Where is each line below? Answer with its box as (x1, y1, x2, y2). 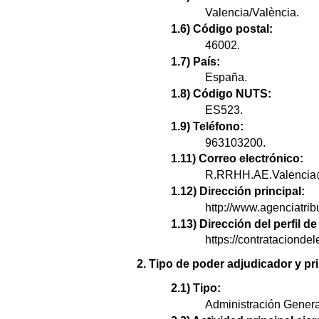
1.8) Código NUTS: (171, 88, 271, 100)
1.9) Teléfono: (171, 120, 244, 132)
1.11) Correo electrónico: (171, 152, 303, 165)
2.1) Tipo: (171, 282, 221, 295)
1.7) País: (171, 55, 220, 68)
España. (205, 71, 247, 84)
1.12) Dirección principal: (171, 184, 305, 197)
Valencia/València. (205, 6, 299, 19)
